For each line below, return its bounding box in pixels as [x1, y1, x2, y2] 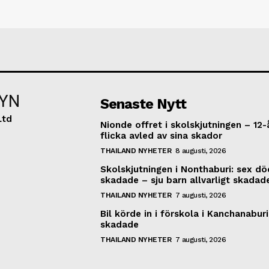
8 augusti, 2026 [175, 146, 226, 155]
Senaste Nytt [100, 95, 187, 112]
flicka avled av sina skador [100, 130, 223, 141]
